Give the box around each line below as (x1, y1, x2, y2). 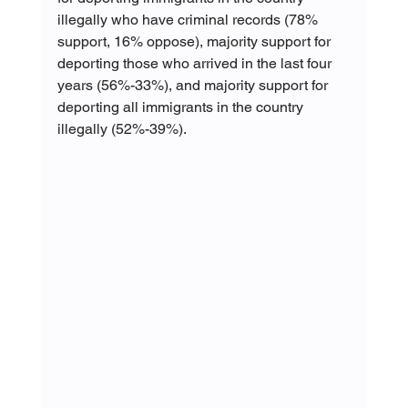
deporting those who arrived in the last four (56, 55, 335, 73)
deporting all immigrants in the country (56, 98, 307, 117)
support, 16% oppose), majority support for (56, 33, 334, 51)
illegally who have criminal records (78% (56, 11, 321, 29)
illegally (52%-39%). (56, 120, 187, 138)
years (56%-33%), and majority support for (56, 76, 331, 95)
